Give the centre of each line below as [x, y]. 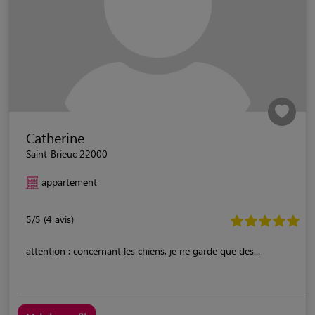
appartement [69, 181]
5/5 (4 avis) [50, 219]
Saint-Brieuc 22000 [67, 153]
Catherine [55, 137]
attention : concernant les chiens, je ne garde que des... [143, 250]
